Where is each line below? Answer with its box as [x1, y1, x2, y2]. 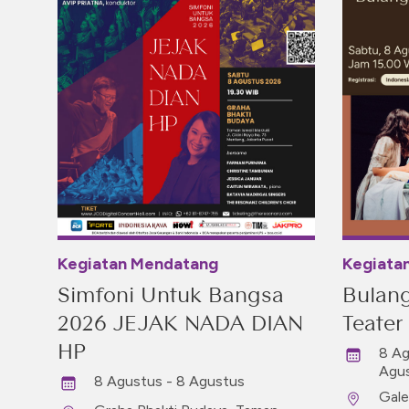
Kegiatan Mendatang [58, 254, 218, 274]
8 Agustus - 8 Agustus [94, 372, 245, 390]
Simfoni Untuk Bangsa [58, 281, 284, 308]
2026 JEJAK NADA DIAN [58, 309, 303, 336]
